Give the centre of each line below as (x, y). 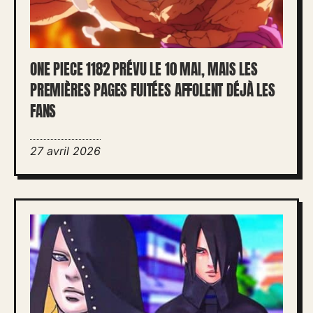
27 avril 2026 (65, 151)
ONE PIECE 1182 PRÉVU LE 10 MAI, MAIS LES (144, 69)
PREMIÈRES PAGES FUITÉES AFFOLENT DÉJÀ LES (153, 90)
